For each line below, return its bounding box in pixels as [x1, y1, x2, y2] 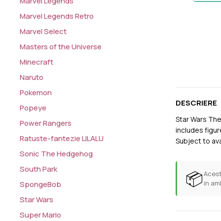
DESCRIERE [176, 98, 218, 109]
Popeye [20, 103, 47, 113]
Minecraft [20, 57, 54, 68]
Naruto [20, 72, 44, 83]
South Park [20, 164, 58, 175]
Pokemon [20, 87, 52, 98]
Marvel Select [20, 26, 67, 37]
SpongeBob [20, 179, 62, 190]
